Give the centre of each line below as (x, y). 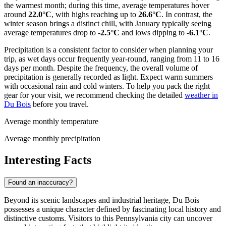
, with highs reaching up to (95, 14)
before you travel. (60, 104)
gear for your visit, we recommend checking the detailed (94, 95)
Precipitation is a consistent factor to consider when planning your (108, 49)
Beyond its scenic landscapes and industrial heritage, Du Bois (102, 200)
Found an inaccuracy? (40, 182)
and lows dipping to (153, 32)
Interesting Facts (48, 160)
